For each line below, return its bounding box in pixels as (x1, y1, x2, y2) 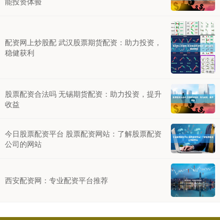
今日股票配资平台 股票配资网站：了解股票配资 (5, 128, 162, 138)
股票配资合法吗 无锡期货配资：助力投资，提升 (5, 88, 162, 99)
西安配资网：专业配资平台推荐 (5, 175, 108, 186)
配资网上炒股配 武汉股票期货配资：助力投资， (5, 37, 162, 48)
